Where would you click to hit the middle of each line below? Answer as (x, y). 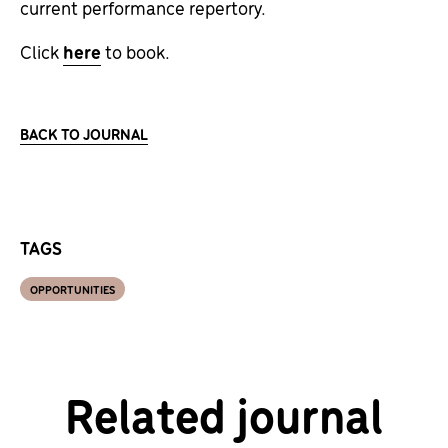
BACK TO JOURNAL (84, 133)
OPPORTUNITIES (72, 289)
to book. (135, 51)
